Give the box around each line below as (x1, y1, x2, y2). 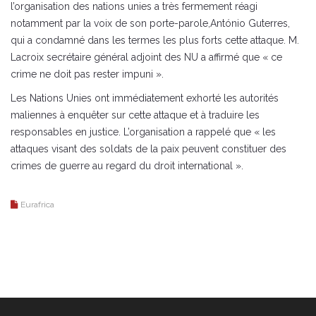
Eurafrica (20, 199, 54, 209)
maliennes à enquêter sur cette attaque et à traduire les (11, 109, 260, 121)
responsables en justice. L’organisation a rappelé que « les (11, 126, 276, 138)
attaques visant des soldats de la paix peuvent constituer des (11, 142, 286, 154)
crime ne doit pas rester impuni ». (11, 68, 164, 80)
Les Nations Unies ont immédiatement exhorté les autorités (11, 92, 279, 104)
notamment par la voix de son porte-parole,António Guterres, (11, 17, 290, 29)
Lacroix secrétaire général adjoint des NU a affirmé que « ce (11, 51, 282, 63)
